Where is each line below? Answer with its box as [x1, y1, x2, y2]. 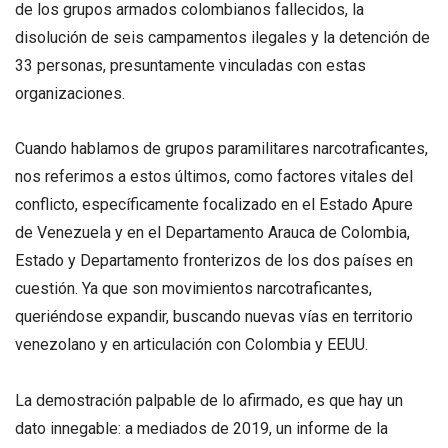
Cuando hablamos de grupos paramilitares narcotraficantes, [15, 139, 428, 159]
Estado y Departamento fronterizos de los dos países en [15, 251, 413, 271]
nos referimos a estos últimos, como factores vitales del [15, 167, 413, 187]
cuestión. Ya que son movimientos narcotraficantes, [15, 279, 372, 299]
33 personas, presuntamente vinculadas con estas [15, 56, 366, 76]
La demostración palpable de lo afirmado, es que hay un [15, 390, 403, 410]
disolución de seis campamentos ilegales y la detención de [15, 28, 430, 48]
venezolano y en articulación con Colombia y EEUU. [15, 335, 368, 355]
